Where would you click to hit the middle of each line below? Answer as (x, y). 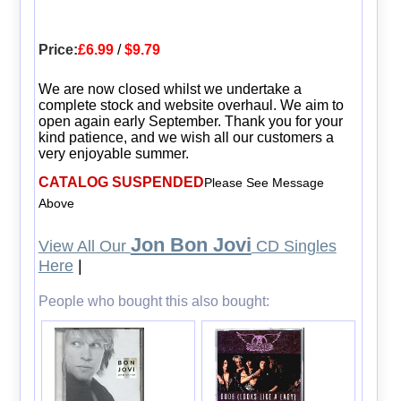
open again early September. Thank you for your (190, 121)
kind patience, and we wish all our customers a (186, 137)
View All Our (84, 246)
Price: (58, 49)
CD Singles (294, 246)
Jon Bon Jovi (191, 244)
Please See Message (264, 182)
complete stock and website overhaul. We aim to (191, 105)
